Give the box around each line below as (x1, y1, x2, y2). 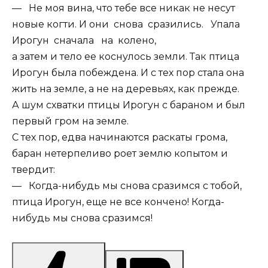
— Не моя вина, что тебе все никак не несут (12, 2, 235, 14)
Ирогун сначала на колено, (12, 34, 156, 46)
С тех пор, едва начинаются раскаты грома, (12, 131, 227, 143)
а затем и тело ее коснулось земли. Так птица (12, 50, 239, 62)
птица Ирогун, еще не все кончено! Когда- (12, 196, 224, 208)
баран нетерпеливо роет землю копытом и (12, 147, 228, 159)
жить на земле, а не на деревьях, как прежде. (12, 83, 239, 95)
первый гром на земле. (12, 115, 129, 127)
